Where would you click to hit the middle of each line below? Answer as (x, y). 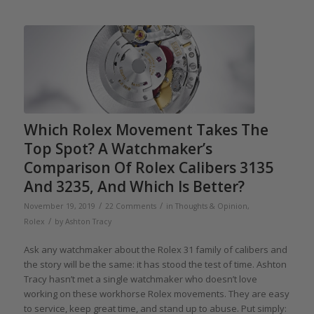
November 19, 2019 (59, 206)
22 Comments (130, 206)
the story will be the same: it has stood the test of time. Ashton (155, 264)
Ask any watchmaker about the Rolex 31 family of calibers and (155, 249)
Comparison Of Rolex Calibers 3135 (148, 167)
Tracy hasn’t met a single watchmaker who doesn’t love (140, 279)
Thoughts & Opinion (211, 206)
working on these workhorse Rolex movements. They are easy (156, 293)
